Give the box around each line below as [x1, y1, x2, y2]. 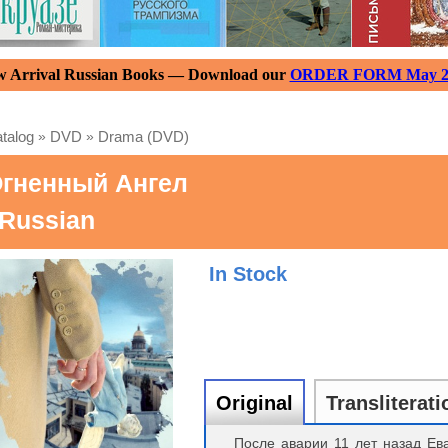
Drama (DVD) [98, 128, 189, 145]
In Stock [209, 263, 287, 285]
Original [216, 392, 293, 414]
